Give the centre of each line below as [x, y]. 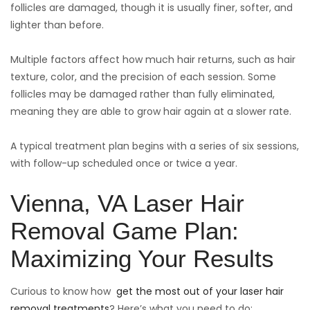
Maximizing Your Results [142, 259]
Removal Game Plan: [125, 231]
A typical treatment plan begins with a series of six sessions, [155, 146]
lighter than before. [57, 25]
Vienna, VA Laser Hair [127, 203]
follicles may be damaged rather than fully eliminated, [143, 94]
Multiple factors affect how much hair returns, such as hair [153, 60]
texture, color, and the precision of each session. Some [143, 77]
